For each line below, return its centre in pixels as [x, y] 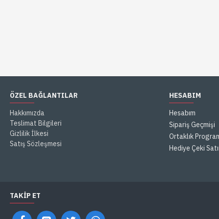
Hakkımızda [27, 113]
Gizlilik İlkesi [29, 133]
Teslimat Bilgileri [36, 123]
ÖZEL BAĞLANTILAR [44, 95]
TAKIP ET [25, 196]
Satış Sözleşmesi [36, 144]
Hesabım [182, 113]
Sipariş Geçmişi [192, 125]
